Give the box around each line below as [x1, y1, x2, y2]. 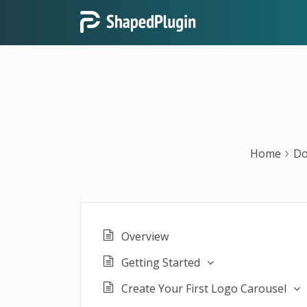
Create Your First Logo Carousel [121, 281, 286, 296]
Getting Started [121, 255, 200, 270]
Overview [121, 229, 169, 244]
